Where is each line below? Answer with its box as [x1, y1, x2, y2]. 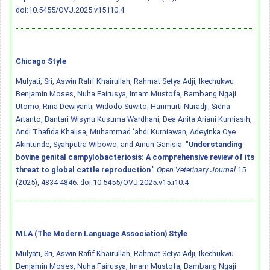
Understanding [189, 139, 242, 149]
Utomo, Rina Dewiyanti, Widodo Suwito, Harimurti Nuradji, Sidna [16, 101, 230, 111]
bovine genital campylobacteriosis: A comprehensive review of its [16, 152, 254, 162]
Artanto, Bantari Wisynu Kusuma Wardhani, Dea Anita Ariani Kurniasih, [16, 114, 252, 124]
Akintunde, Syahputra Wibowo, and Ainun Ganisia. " [16, 139, 189, 149]
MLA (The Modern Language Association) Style [16, 228, 187, 238]
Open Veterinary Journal [157, 165, 236, 174]
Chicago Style [16, 56, 66, 66]
